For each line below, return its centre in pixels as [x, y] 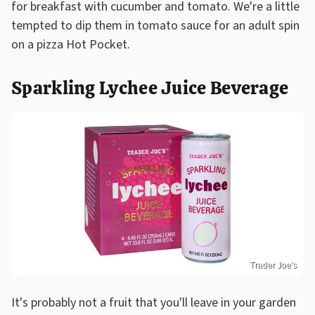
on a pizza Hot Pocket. [72, 44]
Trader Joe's [273, 265]
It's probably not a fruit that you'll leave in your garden [154, 302]
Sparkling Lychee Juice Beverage [150, 88]
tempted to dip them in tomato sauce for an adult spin [155, 25]
